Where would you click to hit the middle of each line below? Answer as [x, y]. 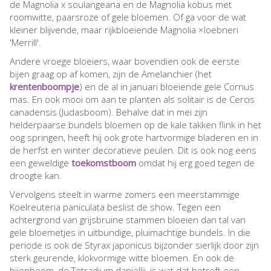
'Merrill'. [27, 43]
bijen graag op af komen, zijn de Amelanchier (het [111, 74]
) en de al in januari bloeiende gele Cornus [167, 87]
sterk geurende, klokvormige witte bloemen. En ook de [122, 258]
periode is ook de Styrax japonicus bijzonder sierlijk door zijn [134, 245]
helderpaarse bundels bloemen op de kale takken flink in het [135, 125]
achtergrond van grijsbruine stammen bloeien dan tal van [128, 220]
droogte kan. [36, 176]
